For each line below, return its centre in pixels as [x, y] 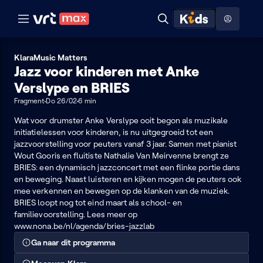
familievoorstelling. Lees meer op [76, 214]
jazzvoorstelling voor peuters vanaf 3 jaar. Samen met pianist [126, 144]
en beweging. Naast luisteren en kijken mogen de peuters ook [128, 179]
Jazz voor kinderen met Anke [107, 71]
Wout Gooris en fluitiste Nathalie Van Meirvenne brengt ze [122, 156]
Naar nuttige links [131, 32]
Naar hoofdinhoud [55, 11]
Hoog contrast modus [114, 52]
